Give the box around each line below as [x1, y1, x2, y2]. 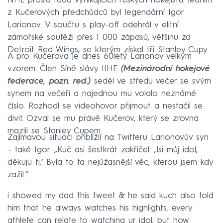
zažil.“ [7, 170, 28, 179]
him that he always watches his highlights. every [7, 204, 192, 213]
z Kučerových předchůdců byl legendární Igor [7, 8, 184, 17]
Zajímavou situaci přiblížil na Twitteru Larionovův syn [7, 133, 209, 142]
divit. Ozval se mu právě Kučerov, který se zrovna [7, 114, 199, 123]
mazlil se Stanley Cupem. [7, 126, 102, 135]
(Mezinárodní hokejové [117, 64, 210, 73]
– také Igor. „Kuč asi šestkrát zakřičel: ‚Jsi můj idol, [7, 145, 198, 154]
